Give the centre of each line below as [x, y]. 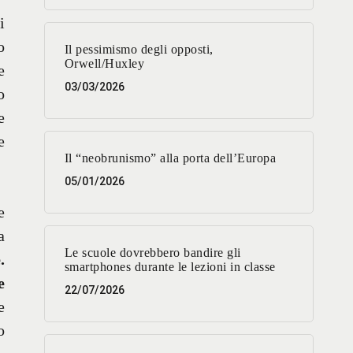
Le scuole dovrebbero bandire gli [152, 253]
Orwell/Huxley [104, 64]
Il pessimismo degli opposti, [139, 50]
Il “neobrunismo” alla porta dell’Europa [170, 158]
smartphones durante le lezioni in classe [170, 267]
